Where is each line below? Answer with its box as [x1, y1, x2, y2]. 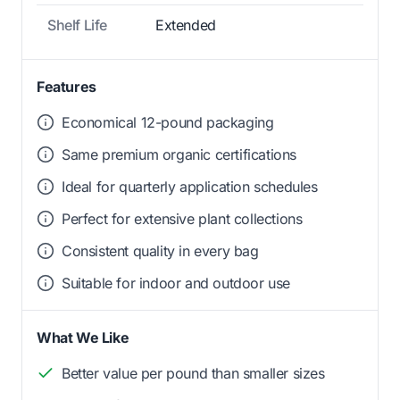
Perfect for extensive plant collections [62, 209, 303, 228]
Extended [155, 15, 216, 34]
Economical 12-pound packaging [62, 112, 274, 131]
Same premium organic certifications [62, 145, 296, 163]
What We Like [37, 328, 129, 346]
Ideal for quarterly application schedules [62, 177, 318, 196]
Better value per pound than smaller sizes [62, 363, 325, 382]
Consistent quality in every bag [62, 241, 259, 260]
